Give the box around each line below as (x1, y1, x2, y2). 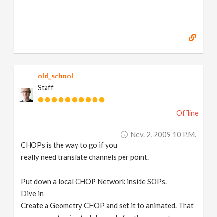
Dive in (21, 189, 44, 198)
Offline (176, 109, 199, 117)
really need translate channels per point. (21, 153, 149, 161)
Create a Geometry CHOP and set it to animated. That (21, 201, 194, 210)
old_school (38, 72, 74, 80)
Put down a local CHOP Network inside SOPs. (21, 177, 167, 186)
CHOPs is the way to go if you (21, 140, 118, 149)
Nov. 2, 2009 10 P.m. (130, 130, 196, 139)
